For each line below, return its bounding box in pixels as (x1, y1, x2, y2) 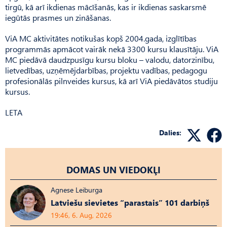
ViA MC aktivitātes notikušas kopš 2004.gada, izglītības (5, 33, 197, 44)
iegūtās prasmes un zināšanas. (5, 12, 111, 23)
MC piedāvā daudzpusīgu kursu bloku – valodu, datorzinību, (5, 54, 214, 65)
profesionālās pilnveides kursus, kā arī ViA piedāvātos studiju (5, 75, 218, 86)
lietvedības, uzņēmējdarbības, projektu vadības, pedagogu (5, 65, 207, 75)
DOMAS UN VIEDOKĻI (66, 163, 161, 176)
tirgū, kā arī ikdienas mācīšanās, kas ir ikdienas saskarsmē (5, 2, 206, 12)
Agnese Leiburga (51, 185, 102, 195)
